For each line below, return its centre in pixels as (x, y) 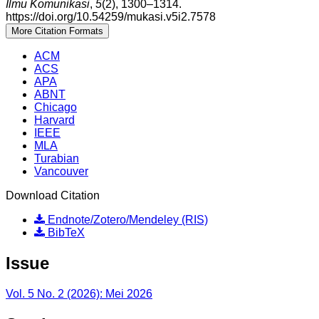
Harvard (54, 120)
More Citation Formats (57, 31)
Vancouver (61, 172)
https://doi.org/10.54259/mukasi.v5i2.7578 (111, 17)
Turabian (57, 159)
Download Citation (53, 196)
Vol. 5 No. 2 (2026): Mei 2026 (79, 294)
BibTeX (65, 233)
